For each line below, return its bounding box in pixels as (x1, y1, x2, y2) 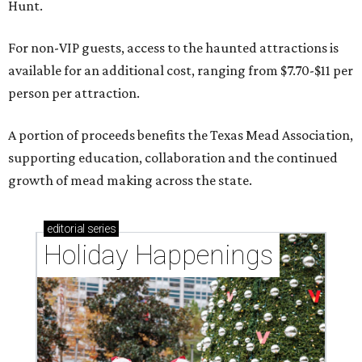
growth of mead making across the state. (8, 171, 252, 188)
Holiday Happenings (44, 238, 273, 271)
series (84, 221, 116, 235)
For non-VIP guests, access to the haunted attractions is (8, 39, 339, 56)
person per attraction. (8, 84, 140, 101)
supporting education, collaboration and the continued (8, 149, 338, 166)
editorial (47, 221, 85, 235)
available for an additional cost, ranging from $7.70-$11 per (8, 61, 353, 78)
